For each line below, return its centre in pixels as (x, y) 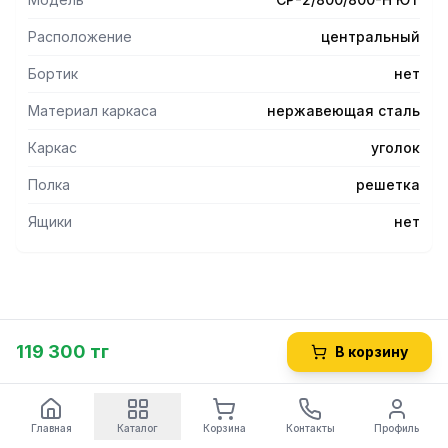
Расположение (80, 36)
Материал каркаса (92, 110)
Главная (51, 427)
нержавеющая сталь (343, 110)
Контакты (310, 427)
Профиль (397, 427)
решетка (388, 184)
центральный (370, 36)
